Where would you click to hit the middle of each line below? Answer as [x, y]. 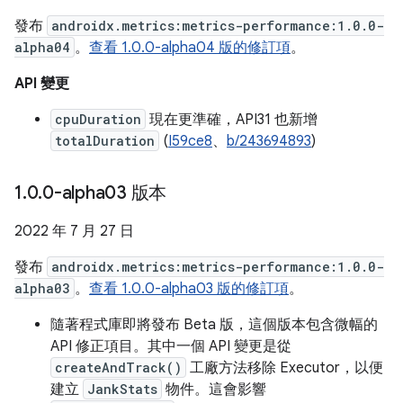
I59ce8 [190, 141]
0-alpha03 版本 [104, 193]
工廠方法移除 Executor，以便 [285, 368]
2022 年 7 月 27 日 [74, 231]
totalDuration [105, 141]
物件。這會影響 [214, 390]
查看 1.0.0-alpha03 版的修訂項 [189, 289]
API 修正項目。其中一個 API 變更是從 [171, 346]
